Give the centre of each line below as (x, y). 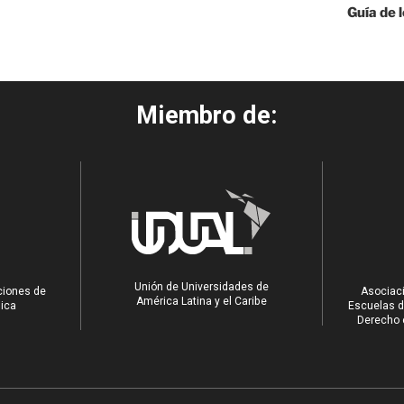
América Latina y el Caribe (201, 301)
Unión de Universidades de (201, 286)
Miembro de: (207, 116)
